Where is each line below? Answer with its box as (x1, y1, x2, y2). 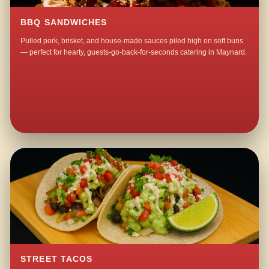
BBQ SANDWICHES (20, 18, 107, 28)
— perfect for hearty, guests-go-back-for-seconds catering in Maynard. (20, 48, 247, 57)
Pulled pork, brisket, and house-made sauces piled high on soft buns (20, 37, 244, 46)
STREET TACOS (20, 255, 93, 264)
